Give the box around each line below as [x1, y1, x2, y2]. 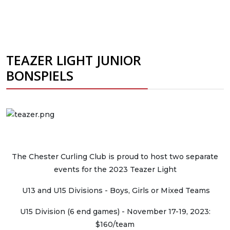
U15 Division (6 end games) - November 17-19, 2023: [20, 207, 210, 216]
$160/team [95, 220, 135, 229]
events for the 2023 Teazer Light [53, 165, 177, 174]
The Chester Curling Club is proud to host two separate [12, 152, 218, 161]
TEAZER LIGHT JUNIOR [6, 51, 141, 69]
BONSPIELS [6, 67, 73, 84]
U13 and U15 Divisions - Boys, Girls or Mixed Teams [20, 186, 210, 195]
